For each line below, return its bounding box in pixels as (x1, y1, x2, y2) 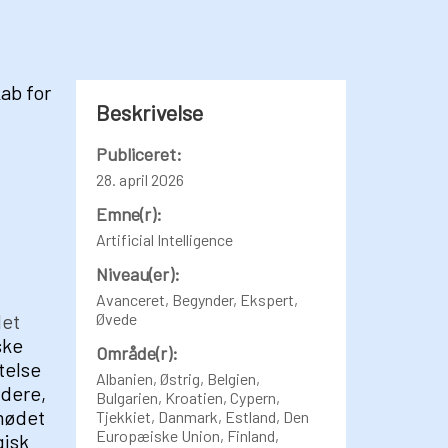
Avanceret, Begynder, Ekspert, (96, 290, 298, 309)
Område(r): (96, 342, 178, 364)
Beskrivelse (96, 99, 203, 125)
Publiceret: (96, 143, 182, 165)
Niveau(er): (96, 263, 180, 285)
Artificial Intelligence (96, 230, 233, 249)
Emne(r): (96, 203, 162, 225)
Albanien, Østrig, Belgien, (96, 369, 260, 388)
